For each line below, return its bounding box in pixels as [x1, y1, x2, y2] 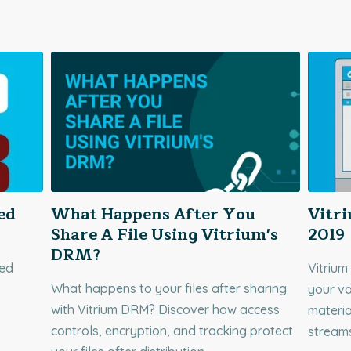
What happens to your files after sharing [50, 280, 287, 297]
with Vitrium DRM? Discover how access [50, 302, 280, 318]
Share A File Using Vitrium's [50, 222, 278, 248]
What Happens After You [50, 201, 255, 228]
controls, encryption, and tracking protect [50, 323, 293, 339]
